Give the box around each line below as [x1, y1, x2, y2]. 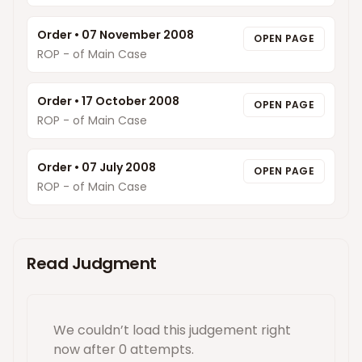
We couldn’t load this [53, 321, 189, 339]
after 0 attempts [80, 340, 192, 359]
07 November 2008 [82, 27, 194, 43]
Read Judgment [27, 252, 157, 275]
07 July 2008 [82, 159, 156, 175]
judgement [189, 321, 258, 339]
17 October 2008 [82, 93, 179, 109]
